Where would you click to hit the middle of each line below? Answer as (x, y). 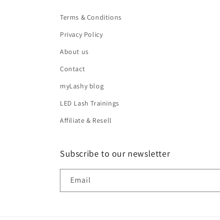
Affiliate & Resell (86, 120)
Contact (73, 69)
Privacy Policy (82, 34)
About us (74, 52)
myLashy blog (82, 86)
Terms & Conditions (91, 17)
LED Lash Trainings (90, 103)
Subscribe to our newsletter (115, 153)
